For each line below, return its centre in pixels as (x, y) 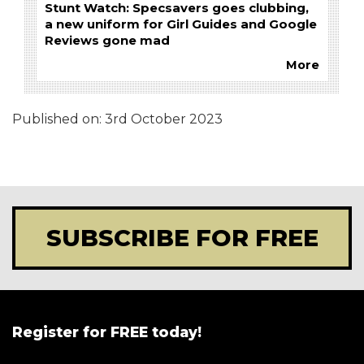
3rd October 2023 (164, 119)
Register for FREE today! (107, 331)
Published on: (58, 119)
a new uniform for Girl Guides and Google (181, 24)
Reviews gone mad (107, 40)
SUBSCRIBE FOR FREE (182, 237)
